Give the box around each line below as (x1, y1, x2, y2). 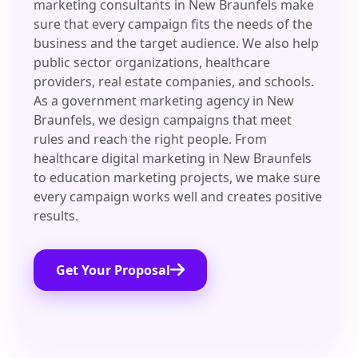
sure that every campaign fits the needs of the (34, 15, 313, 34)
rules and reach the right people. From (34, 130, 268, 149)
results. (34, 207, 79, 225)
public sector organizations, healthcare (34, 54, 271, 72)
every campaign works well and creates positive (34, 188, 323, 206)
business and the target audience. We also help (34, 34, 320, 53)
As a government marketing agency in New (34, 92, 295, 110)
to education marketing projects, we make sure (34, 169, 321, 187)
